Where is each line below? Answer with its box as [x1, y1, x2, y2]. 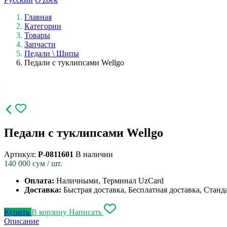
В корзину [31, 207, 69, 216]
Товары [24, 30, 50, 40]
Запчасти [24, 40, 56, 49]
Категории [24, 21, 61, 30]
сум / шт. [32, 159, 62, 168]
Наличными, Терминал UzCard [56, 176, 164, 185]
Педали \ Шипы [24, 49, 79, 58]
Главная [24, 12, 52, 21]
